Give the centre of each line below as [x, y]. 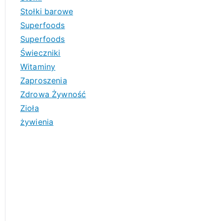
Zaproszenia [44, 80]
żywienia [37, 122]
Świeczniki [40, 53]
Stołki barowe [47, 11]
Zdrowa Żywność [53, 94]
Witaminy [38, 67]
